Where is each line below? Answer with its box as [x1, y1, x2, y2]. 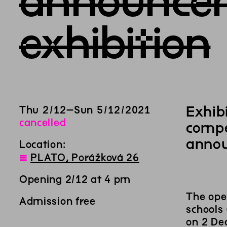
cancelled [19, 117, 66, 128]
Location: [19, 139, 66, 150]
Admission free [19, 196, 96, 207]
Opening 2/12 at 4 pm [19, 174, 131, 185]
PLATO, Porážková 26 [30, 152, 139, 163]
